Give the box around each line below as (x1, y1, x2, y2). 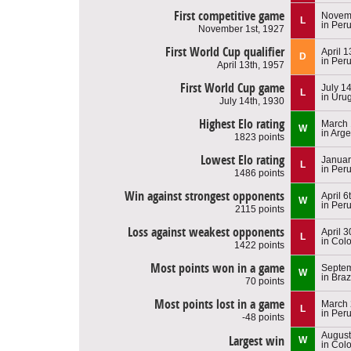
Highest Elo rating (199, 116, 284, 132)
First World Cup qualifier (165, 44, 284, 60)
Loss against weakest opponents (128, 224, 284, 240)
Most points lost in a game (154, 296, 284, 312)
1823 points (234, 131, 284, 143)
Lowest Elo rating (201, 152, 284, 168)
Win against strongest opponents (125, 188, 284, 204)
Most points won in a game (150, 260, 284, 276)
